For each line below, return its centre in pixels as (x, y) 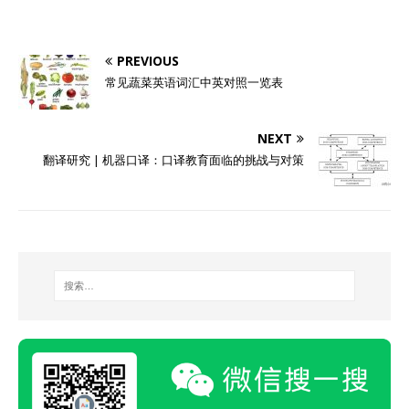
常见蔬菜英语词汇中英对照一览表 (194, 82)
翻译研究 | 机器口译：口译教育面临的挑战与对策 (173, 160)
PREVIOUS (148, 61)
